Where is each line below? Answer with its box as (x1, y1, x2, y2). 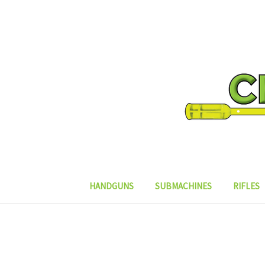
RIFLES (233, 180, 260, 192)
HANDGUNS (89, 180, 134, 192)
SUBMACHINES (155, 180, 212, 192)
